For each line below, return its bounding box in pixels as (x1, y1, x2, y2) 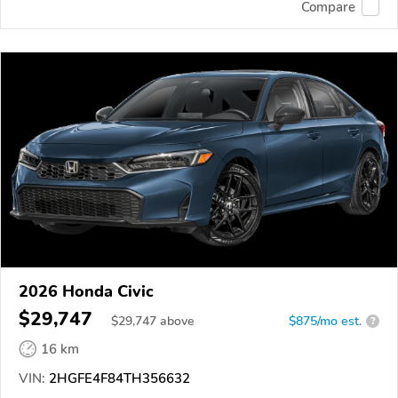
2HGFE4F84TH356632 (45, 369, 190, 387)
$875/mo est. (289, 312, 362, 330)
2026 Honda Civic (19, 280, 154, 302)
